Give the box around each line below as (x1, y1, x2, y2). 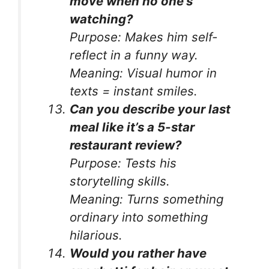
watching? (70, 11, 133, 26)
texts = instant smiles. (70, 83, 198, 98)
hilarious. (70, 227, 123, 243)
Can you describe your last (70, 101, 231, 116)
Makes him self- (121, 29, 218, 44)
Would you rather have (70, 245, 207, 261)
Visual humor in (123, 65, 217, 80)
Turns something (123, 191, 224, 207)
